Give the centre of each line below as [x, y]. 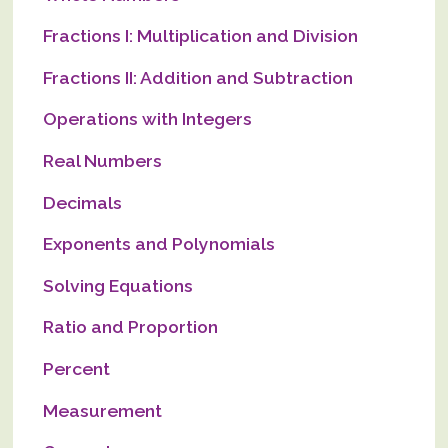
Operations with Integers [148, 119]
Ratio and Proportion [131, 327]
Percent [77, 368]
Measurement [103, 410]
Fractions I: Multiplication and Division [201, 36]
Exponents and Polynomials [159, 244]
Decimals [83, 202]
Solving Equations [118, 285]
